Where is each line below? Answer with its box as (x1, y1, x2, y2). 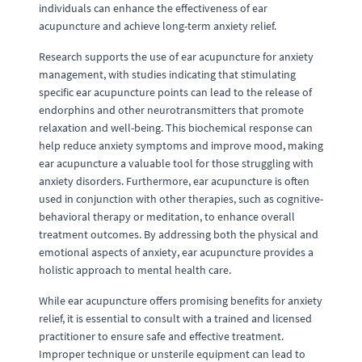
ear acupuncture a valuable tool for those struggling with (39, 156, 314, 170)
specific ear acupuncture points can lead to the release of (39, 85, 312, 99)
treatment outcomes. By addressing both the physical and (39, 227, 318, 242)
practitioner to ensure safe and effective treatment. (39, 329, 284, 343)
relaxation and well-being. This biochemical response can (39, 120, 313, 135)
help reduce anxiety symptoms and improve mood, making (39, 138, 323, 153)
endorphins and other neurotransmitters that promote (39, 103, 304, 117)
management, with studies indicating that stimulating (39, 67, 296, 82)
